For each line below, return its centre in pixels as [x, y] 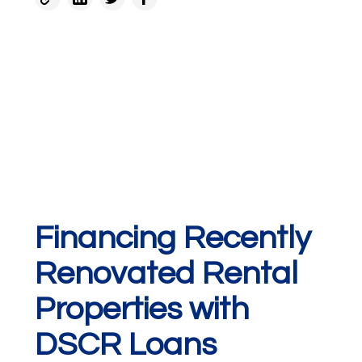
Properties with [141, 309]
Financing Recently [173, 238]
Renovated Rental [166, 274]
